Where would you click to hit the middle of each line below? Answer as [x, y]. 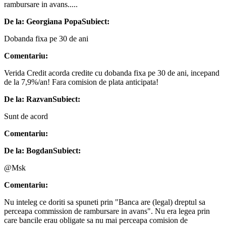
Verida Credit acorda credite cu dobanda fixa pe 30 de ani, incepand [112, 73]
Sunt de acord [26, 116]
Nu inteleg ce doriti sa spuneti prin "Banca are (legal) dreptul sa [105, 202]
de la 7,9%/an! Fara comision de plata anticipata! [81, 82]
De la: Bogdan [29, 150]
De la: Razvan [28, 99]
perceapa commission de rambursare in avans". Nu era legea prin [107, 211]
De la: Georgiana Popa [43, 21]
